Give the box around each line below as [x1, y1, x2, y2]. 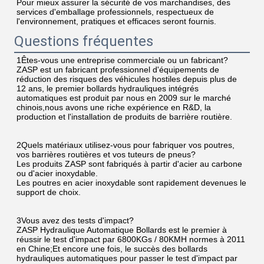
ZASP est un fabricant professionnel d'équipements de [16, 64, 219, 74]
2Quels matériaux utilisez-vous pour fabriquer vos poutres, [16, 140, 235, 150]
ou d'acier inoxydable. [16, 168, 98, 178]
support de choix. [16, 187, 81, 197]
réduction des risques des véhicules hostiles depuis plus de [16, 74, 237, 84]
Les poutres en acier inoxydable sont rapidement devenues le [16, 177, 246, 187]
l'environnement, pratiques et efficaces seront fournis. [16, 16, 216, 26]
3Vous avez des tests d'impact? [16, 215, 134, 225]
